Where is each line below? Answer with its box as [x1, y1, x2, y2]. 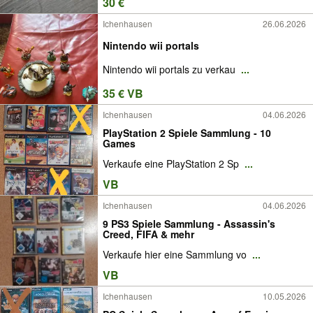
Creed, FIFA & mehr [103, 226, 194, 241]
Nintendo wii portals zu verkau [103, 62, 238, 77]
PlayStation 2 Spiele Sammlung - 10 [103, 125, 271, 140]
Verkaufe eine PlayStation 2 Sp [103, 156, 242, 171]
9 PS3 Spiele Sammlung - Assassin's [103, 216, 275, 231]
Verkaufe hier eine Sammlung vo [103, 247, 249, 262]
